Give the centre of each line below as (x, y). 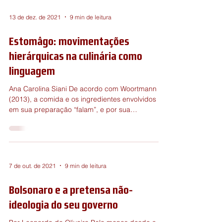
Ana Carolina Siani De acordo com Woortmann (83, 107)
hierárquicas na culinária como (76, 74)
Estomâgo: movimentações (69, 59)
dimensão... (28, 138)
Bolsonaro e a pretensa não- (71, 208)
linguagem (32, 89)
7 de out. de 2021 (32, 183)
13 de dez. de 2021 (35, 35)
